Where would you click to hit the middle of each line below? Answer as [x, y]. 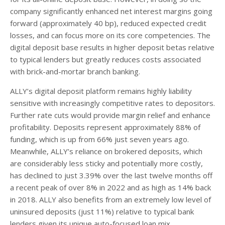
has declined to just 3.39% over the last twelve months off [111, 176]
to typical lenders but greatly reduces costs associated [105, 60]
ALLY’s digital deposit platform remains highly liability [101, 91]
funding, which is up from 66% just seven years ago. [99, 139]
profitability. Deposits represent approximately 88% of [105, 127]
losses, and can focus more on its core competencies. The [110, 35]
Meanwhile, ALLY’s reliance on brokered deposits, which [106, 151]
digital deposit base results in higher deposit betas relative [112, 47]
